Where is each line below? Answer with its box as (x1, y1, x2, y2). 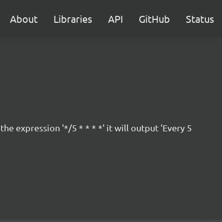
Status (186, 12, 214, 25)
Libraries (54, 12, 92, 25)
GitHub (139, 12, 170, 25)
